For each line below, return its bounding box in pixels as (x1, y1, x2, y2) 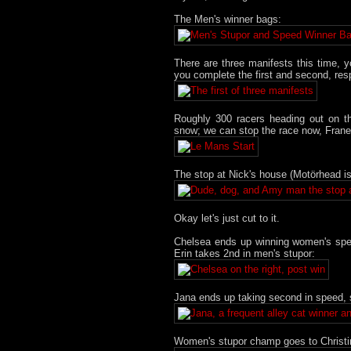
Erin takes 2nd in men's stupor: (174, 247, 315, 259)
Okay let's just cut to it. (174, 212, 280, 224)
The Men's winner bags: (174, 13, 281, 25)
